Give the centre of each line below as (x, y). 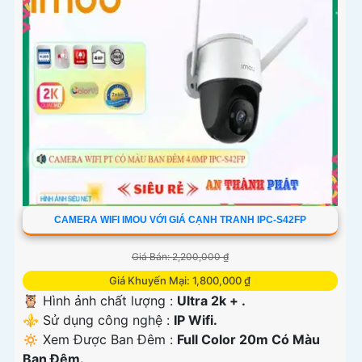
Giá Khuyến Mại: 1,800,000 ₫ (180, 281)
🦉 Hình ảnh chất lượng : (100, 301)
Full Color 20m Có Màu (248, 340)
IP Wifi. (196, 320)
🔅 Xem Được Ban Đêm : (100, 340)
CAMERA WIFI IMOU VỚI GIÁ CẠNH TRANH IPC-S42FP (180, 220)
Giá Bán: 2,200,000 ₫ (180, 257)
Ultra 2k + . (211, 301)
